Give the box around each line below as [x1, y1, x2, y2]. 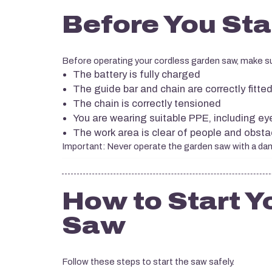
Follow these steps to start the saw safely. [62, 257, 234, 267]
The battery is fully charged [73, 69, 200, 80]
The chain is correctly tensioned [73, 98, 221, 109]
